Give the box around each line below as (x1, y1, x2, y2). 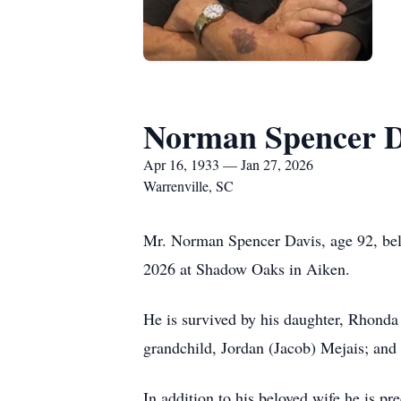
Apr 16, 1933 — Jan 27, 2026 (143, 155, 313, 174)
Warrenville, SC (143, 176, 234, 195)
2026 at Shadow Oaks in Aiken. (143, 258, 350, 279)
